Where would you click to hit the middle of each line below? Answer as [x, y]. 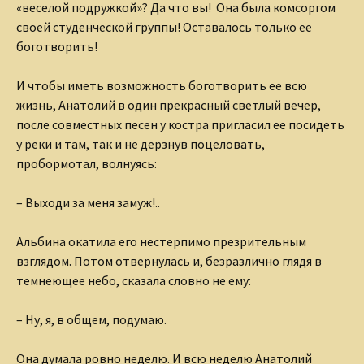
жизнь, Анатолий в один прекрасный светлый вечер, [169, 105]
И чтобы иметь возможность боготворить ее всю [162, 86]
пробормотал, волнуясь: [87, 164]
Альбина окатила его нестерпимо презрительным [161, 242]
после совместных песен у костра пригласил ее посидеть [180, 125]
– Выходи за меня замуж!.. [88, 203]
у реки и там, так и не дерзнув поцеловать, [141, 144]
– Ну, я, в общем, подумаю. [91, 320]
